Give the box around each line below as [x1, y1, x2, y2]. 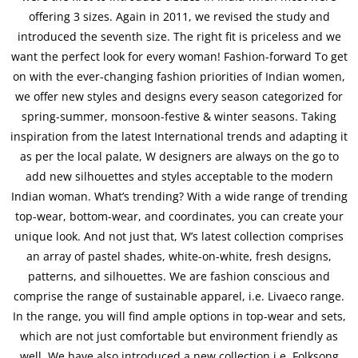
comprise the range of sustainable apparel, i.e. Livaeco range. [14, 288, 344, 304]
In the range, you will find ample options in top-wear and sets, [12, 308, 346, 324]
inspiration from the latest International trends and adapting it [10, 129, 348, 145]
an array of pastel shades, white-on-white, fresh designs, [26, 249, 332, 265]
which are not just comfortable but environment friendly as [20, 328, 338, 344]
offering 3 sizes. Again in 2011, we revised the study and [28, 9, 330, 25]
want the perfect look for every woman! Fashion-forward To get [10, 49, 348, 65]
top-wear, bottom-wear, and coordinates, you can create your [14, 209, 344, 225]
